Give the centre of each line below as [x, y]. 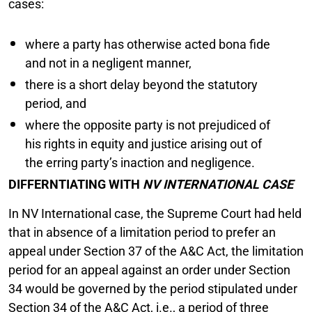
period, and [56, 103]
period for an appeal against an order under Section [149, 270]
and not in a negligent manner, [108, 63]
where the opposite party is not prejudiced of [148, 125]
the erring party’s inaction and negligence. [140, 162]
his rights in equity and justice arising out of [143, 143]
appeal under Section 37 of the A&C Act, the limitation [156, 251]
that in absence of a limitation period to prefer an [142, 232]
